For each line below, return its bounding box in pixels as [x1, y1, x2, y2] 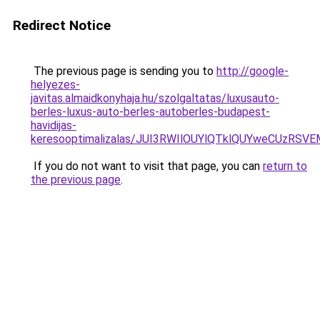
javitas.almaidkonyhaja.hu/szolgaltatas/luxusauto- [31, 91, 279, 105]
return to [263, 159, 307, 173]
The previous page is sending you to [31, 64, 216, 78]
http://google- [216, 64, 289, 78]
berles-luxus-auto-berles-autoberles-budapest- [31, 105, 270, 119]
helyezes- [31, 78, 80, 91]
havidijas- [31, 119, 76, 132]
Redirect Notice [13, 17, 111, 34]
